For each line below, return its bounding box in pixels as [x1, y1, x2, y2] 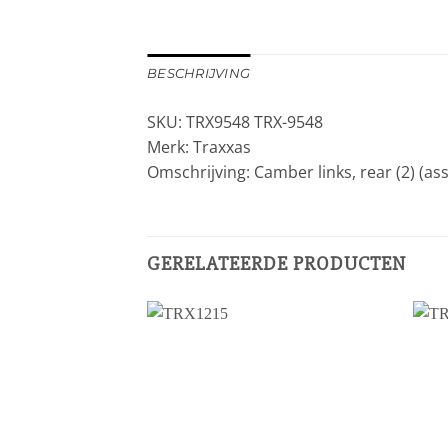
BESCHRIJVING [147, 66, 251, 82]
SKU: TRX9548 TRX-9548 [147, 111, 323, 134]
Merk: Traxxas [147, 136, 251, 159]
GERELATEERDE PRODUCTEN [147, 251, 406, 277]
